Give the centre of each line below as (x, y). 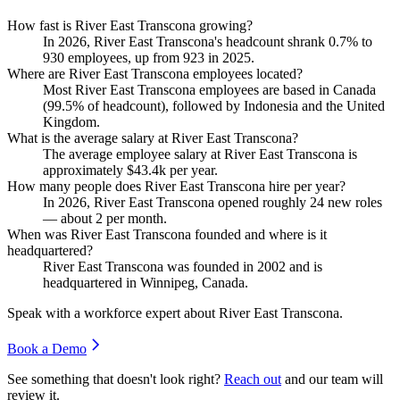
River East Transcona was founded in (150, 266)
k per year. (188, 170)
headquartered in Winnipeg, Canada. (146, 282)
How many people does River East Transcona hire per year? (176, 186)
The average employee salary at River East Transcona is (200, 154)
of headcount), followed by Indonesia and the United (234, 105)
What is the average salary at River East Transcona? (153, 137)
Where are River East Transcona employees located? (155, 73)
